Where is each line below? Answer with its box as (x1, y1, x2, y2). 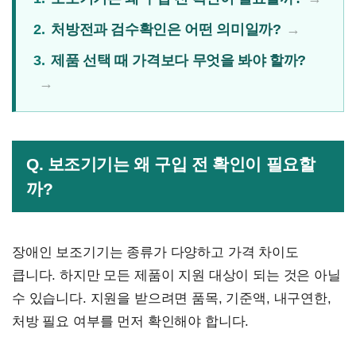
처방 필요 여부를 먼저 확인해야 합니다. (12, 314, 250, 330)
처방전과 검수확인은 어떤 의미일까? (51, 21, 281, 38)
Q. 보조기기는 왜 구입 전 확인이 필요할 (26, 155, 315, 174)
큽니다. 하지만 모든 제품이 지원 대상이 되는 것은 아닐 (12, 268, 341, 284)
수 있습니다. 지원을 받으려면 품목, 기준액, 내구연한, (12, 291, 331, 307)
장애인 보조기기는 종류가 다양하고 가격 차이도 (12, 245, 299, 261)
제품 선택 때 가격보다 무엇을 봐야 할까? (51, 52, 307, 69)
